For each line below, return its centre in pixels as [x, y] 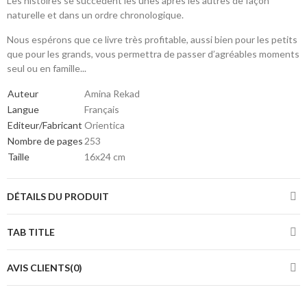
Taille [19, 157]
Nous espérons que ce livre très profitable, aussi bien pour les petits [152, 40]
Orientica [105, 125]
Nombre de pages [45, 141]
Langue [23, 110]
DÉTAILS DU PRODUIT [58, 197]
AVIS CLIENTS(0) [45, 268]
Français [102, 110]
